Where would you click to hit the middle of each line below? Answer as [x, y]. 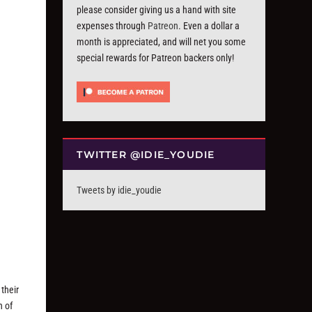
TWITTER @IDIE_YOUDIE [146, 155]
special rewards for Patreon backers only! [156, 58]
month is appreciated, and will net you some [162, 42]
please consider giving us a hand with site [157, 10]
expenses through [112, 26]
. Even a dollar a [209, 26]
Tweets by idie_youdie [119, 190]
